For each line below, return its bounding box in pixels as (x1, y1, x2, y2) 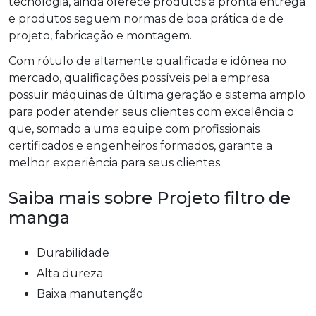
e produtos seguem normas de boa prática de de (8, 12, 284, 26)
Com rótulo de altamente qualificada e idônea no (8, 54, 286, 68)
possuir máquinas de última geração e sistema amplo (8, 88, 305, 102)
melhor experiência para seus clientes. (8, 156, 222, 170)
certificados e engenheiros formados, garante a (8, 139, 272, 153)
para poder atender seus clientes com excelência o (8, 105, 294, 119)
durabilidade (46, 246, 109, 260)
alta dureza (44, 267, 103, 281)
